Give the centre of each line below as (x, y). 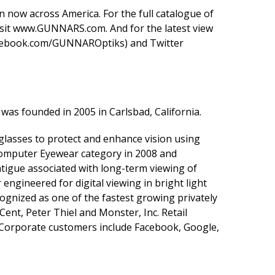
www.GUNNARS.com (59, 28)
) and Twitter (154, 43)
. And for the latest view (159, 28)
